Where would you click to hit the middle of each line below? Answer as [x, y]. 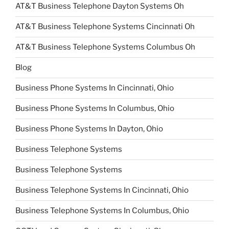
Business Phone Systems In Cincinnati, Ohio [95, 88]
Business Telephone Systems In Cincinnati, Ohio [102, 190]
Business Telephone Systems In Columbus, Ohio [102, 211]
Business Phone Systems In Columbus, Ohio [95, 109]
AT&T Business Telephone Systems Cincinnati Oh [105, 27]
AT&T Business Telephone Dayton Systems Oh [100, 6]
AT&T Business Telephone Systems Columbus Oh [105, 47]
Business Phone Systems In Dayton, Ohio [89, 129]
